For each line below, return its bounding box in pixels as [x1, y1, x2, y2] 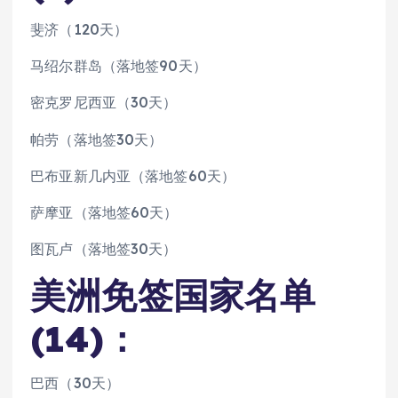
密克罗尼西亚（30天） [30, 93, 178, 112]
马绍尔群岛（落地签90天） [30, 57, 207, 76]
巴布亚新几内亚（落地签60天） [30, 166, 236, 185]
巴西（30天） [30, 374, 121, 393]
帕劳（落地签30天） [30, 130, 163, 148]
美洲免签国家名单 [30, 272, 316, 317]
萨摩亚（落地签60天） [30, 203, 179, 221]
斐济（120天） [30, 20, 129, 39]
